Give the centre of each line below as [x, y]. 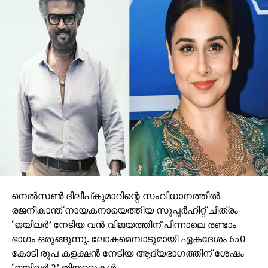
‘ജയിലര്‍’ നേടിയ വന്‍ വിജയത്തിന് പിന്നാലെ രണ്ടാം [124, 224]
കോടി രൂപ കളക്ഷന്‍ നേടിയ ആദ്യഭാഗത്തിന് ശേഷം [127, 253]
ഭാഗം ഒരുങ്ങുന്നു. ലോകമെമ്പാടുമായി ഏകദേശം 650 [128, 238]
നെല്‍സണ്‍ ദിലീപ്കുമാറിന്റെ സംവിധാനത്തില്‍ [115, 195]
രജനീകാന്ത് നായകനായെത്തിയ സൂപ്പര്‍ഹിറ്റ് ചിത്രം [124, 210]
